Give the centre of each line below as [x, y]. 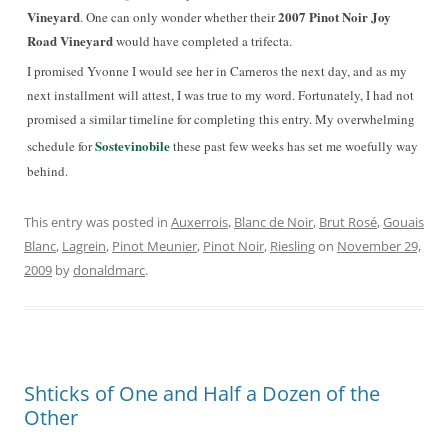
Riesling [292, 246]
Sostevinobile [132, 145]
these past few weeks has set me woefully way [294, 146]
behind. [47, 171]
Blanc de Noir [273, 222]
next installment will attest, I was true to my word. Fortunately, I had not [220, 95]
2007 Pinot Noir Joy [334, 16]
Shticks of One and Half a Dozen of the [202, 393]
